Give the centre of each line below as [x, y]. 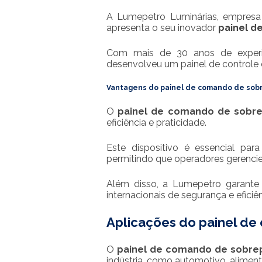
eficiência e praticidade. [156, 123]
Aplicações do [153, 222]
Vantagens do [133, 88]
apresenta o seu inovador [162, 28]
